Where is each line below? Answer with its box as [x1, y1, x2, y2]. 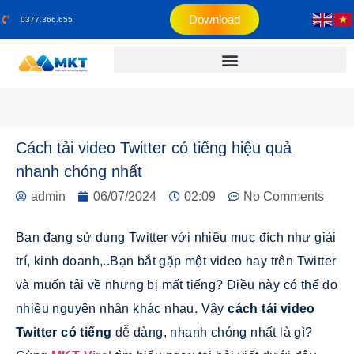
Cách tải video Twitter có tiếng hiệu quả [16, 139, 292, 156]
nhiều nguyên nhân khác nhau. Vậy [16, 302, 228, 315]
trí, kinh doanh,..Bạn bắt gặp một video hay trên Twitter [16, 254, 337, 268]
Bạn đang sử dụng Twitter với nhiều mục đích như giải [16, 231, 337, 244]
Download [189, 13, 241, 26]
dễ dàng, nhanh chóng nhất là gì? [111, 326, 313, 339]
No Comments [243, 190, 324, 203]
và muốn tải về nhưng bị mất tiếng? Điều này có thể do [16, 278, 338, 292]
